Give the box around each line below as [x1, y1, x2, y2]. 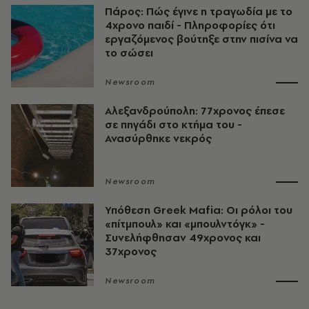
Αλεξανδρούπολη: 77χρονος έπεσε [105, 103, 285, 118]
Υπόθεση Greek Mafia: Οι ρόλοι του [105, 203, 292, 217]
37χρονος [105, 244, 157, 259]
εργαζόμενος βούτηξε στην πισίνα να [105, 32, 298, 46]
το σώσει [105, 46, 153, 60]
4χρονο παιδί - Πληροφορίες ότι [105, 18, 275, 32]
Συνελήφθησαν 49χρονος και [105, 230, 261, 245]
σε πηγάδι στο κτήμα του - [105, 117, 242, 132]
